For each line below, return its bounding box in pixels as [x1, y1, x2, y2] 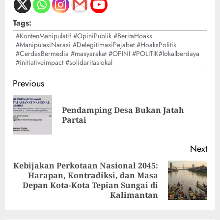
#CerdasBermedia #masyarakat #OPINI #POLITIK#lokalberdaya [16, 49, 199, 59]
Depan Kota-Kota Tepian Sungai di [23, 180, 158, 191]
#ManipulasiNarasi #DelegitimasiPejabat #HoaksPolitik [16, 40, 176, 50]
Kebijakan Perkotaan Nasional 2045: [13, 160, 158, 171]
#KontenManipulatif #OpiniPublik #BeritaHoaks [16, 31, 152, 41]
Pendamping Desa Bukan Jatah [62, 105, 184, 116]
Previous [13, 77, 44, 90]
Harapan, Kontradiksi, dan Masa [28, 170, 158, 181]
